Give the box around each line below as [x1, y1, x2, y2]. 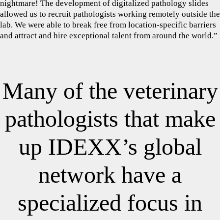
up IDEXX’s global [18, 134, 202, 160]
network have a [38, 162, 182, 188]
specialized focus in [18, 190, 202, 216]
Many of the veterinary [2, 78, 218, 104]
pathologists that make [4, 106, 216, 132]
